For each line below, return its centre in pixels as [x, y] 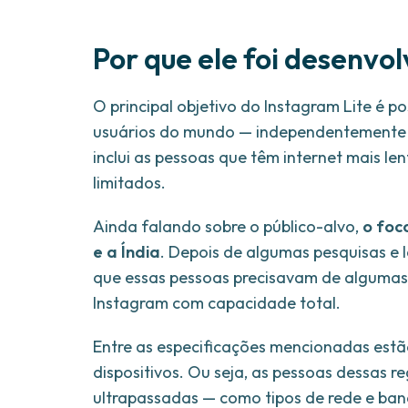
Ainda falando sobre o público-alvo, [228, 227]
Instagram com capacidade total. [217, 303]
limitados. [129, 183]
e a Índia [127, 252]
